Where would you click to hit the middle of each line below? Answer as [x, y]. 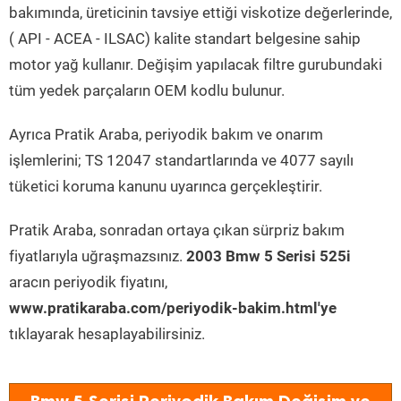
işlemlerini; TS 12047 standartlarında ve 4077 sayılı [181, 160]
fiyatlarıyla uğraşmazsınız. [98, 256]
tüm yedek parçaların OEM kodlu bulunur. [147, 90]
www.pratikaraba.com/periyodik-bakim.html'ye [173, 308]
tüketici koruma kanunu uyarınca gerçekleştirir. [166, 186]
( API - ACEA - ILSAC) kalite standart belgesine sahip [185, 38]
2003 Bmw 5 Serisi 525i [269, 256]
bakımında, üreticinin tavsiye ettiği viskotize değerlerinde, [200, 13]
